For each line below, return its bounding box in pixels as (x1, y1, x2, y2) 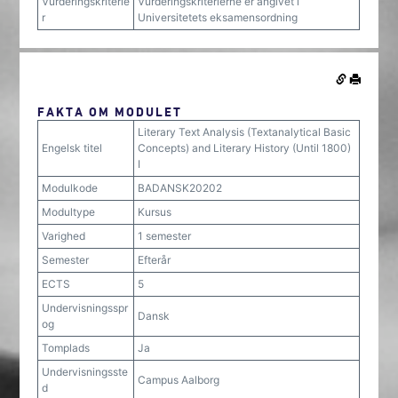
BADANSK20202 (138, 181, 223, 195)
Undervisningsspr (42, 301, 129, 314)
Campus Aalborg (138, 373, 220, 386)
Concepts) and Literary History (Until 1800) (138, 141, 352, 155)
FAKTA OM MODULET (37, 104, 183, 119)
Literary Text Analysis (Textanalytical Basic (138, 125, 352, 139)
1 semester (138, 229, 192, 243)
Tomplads (42, 341, 91, 354)
